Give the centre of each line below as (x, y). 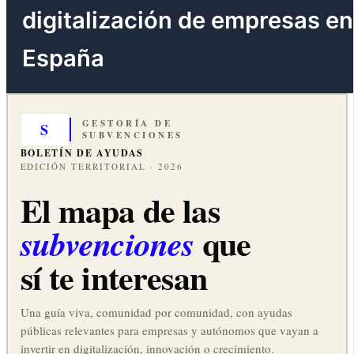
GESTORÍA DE (127, 124)
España (63, 58)
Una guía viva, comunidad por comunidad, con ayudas (156, 313)
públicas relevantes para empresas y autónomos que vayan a (169, 331)
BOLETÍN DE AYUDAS (82, 153)
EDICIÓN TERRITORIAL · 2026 (102, 167)
